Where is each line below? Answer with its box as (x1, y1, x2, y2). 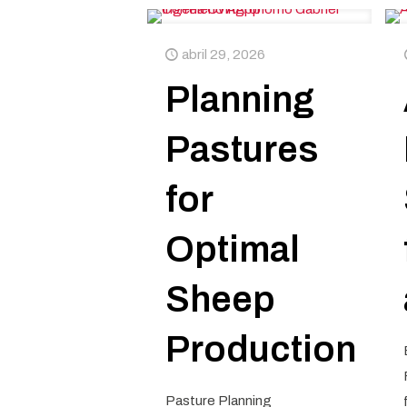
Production (164, 330, 356, 369)
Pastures (164, 130, 319, 169)
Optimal (164, 230, 300, 269)
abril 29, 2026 (181, 47, 265, 62)
